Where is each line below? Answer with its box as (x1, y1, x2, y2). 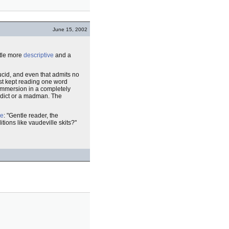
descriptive (24, 52, 54, 59)
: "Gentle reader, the (4, 112, 58, 119)
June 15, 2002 (53, 27, 87, 32)
